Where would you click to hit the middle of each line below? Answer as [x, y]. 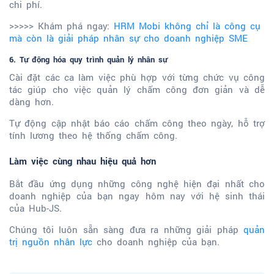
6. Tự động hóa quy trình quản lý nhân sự [88, 60]
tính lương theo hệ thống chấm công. [93, 135]
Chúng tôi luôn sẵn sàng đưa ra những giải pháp [126, 229]
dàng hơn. [31, 102]
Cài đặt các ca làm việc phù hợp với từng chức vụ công [137, 77]
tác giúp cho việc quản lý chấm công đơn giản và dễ [137, 90]
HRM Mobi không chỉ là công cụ [187, 26]
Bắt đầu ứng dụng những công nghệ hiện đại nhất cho [137, 183]
